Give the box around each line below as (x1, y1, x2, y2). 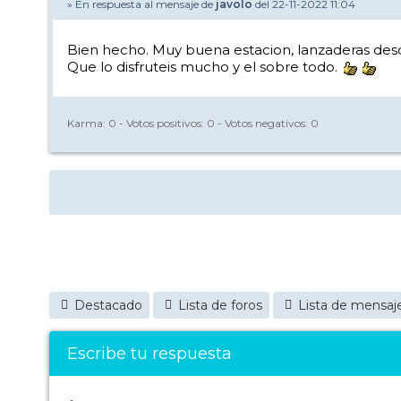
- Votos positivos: (116, 115, 207, 130)
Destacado (74, 297, 142, 313)
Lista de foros (178, 297, 262, 313)
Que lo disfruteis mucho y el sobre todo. (67, 58, 341, 75)
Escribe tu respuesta (67, 344, 232, 363)
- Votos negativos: (215, 115, 311, 130)
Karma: (67, 115, 108, 130)
